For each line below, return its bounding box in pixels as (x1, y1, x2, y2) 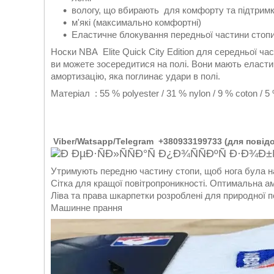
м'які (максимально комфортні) (72, 17, 201, 28)
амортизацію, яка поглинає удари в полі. (51, 71, 220, 81)
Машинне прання (51, 202, 125, 213)
